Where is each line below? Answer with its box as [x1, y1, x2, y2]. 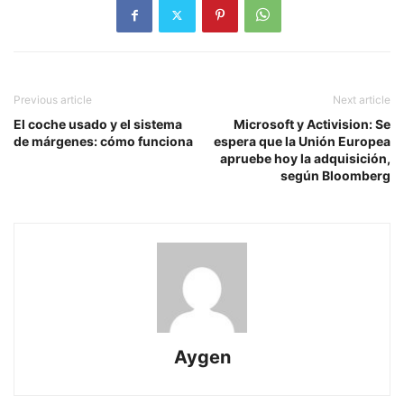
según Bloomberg [280, 168, 390, 184]
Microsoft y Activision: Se [234, 116, 390, 133]
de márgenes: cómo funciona [14, 133, 193, 150]
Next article [333, 93, 390, 107]
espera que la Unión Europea [214, 133, 390, 150]
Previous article [14, 93, 92, 107]
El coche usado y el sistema [14, 116, 182, 133]
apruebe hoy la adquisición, [220, 151, 390, 167]
